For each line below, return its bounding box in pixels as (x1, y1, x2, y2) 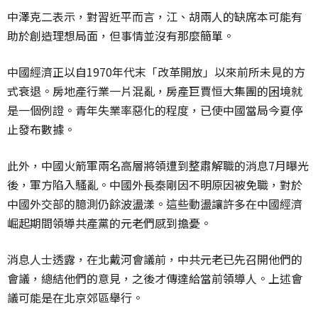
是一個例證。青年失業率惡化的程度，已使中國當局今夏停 (7, 102, 302, 119)
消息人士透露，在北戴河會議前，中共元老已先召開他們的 (7, 251, 302, 268)
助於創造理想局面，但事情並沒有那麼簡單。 (7, 27, 234, 45)
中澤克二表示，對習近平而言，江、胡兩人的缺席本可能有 (7, 8, 302, 26)
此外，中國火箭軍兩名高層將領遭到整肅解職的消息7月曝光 (7, 157, 309, 175)
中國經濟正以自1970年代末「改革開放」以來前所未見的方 (7, 63, 305, 81)
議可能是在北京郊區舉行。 (7, 289, 143, 307)
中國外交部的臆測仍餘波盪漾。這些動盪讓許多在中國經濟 (7, 195, 302, 213)
